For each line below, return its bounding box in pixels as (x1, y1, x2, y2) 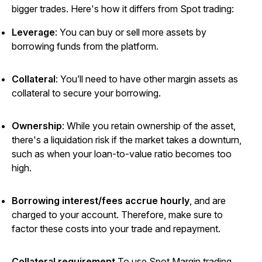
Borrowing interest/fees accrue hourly (12, 195, 189, 207)
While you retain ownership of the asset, (67, 120, 236, 132)
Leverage (12, 26, 55, 39)
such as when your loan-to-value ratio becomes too (12, 148, 232, 160)
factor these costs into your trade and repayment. (12, 223, 220, 235)
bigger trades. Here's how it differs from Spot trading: (12, 3, 234, 15)
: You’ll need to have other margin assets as (56, 73, 238, 85)
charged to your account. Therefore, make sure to (12, 209, 223, 221)
